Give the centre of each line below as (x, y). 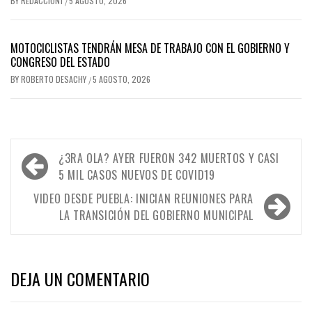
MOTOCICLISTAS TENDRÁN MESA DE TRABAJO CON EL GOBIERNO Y (150, 48)
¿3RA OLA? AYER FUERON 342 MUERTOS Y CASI (169, 158)
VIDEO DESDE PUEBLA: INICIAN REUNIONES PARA (143, 199)
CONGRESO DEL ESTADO (60, 62)
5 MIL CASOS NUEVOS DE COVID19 (137, 175)
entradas (50, 203)
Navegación (61, 157)
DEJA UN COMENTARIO (80, 279)
